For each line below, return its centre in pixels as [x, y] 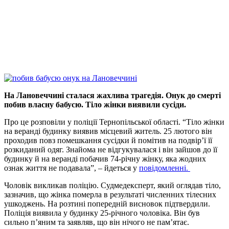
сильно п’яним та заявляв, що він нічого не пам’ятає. [97, 222]
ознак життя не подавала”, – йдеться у [72, 168]
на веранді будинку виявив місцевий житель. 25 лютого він [108, 131]
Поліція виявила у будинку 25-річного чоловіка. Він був [102, 213]
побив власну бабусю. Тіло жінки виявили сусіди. [95, 105]
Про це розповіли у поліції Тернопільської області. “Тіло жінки [114, 122]
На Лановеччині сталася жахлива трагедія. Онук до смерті [112, 96]
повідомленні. [165, 168]
